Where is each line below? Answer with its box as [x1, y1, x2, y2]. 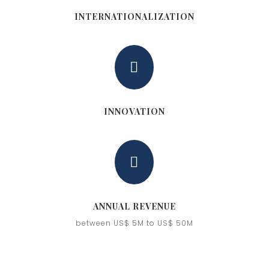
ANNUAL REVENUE [92, 200, 176, 212]
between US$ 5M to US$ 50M [75, 217, 193, 228]
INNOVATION [103, 105, 165, 117]
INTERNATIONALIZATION [74, 10, 195, 22]
